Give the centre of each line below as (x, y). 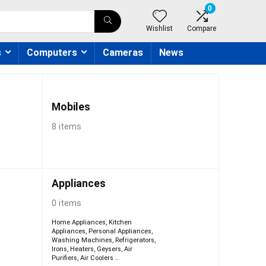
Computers (52, 53)
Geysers (109, 249)
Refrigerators (134, 240)
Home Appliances (78, 222)
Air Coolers (96, 258)
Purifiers (64, 258)
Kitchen (120, 222)
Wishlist (159, 28)
